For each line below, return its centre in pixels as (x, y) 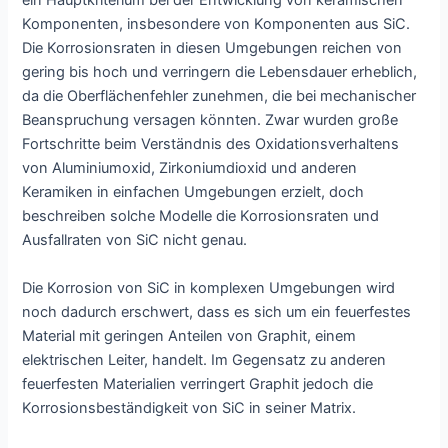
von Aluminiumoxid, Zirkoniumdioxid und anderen (190, 168)
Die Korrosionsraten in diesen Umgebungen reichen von (212, 48)
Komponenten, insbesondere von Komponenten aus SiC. (216, 24)
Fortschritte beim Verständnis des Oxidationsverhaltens (211, 144)
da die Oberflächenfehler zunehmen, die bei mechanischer (219, 96)
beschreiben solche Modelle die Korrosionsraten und (201, 216)
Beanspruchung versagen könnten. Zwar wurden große (210, 120)
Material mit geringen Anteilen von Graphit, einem (189, 335)
